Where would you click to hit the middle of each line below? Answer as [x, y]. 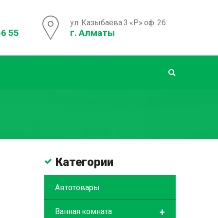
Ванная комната [83, 211]
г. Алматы [92, 33]
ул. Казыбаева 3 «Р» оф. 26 [118, 22]
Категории [84, 162]
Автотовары [77, 188]
